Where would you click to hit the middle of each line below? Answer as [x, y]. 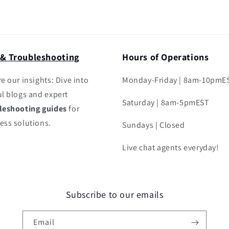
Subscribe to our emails [114, 195]
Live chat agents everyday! [171, 148]
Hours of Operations [166, 57]
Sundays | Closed [154, 125]
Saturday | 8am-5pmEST [166, 103]
